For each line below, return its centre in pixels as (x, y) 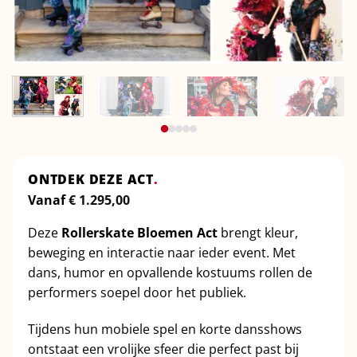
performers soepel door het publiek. (137, 293)
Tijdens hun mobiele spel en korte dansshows (165, 329)
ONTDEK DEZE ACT (91, 180)
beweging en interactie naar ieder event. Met (162, 253)
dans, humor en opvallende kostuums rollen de (170, 273)
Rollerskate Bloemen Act (139, 233)
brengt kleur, (258, 233)
